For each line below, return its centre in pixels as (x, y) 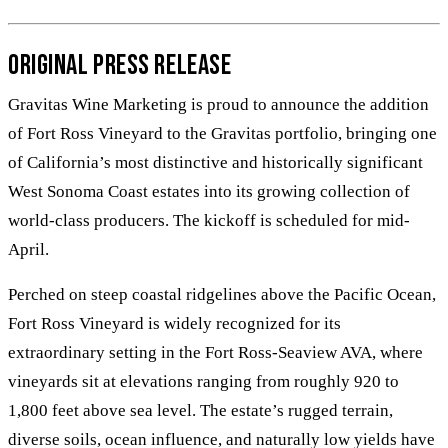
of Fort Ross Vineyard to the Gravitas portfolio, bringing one (222, 134)
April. (28, 250)
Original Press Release (120, 66)
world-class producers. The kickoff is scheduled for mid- (209, 221)
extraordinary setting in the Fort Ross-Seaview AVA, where (215, 353)
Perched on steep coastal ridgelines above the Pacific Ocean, (222, 295)
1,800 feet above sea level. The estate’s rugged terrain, (200, 411)
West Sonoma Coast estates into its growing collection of (209, 192)
